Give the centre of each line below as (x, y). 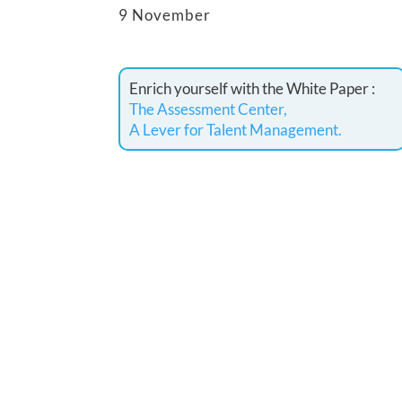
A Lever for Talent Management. (236, 130)
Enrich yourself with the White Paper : (252, 88)
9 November (165, 15)
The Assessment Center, (208, 109)
